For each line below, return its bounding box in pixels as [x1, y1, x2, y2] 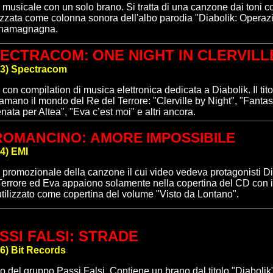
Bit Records [11, 245, 66, 255]
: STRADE [69, 228, 138, 244]
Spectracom [11, 64, 67, 74]
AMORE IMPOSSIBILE [90, 130, 235, 146]
